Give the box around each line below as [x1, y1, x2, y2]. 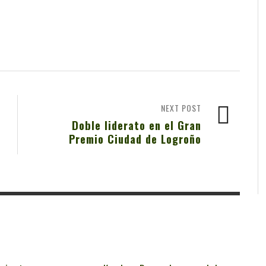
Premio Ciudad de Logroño [69, 131, 201, 147]
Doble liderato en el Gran [72, 117, 201, 134]
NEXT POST [161, 102, 201, 115]
